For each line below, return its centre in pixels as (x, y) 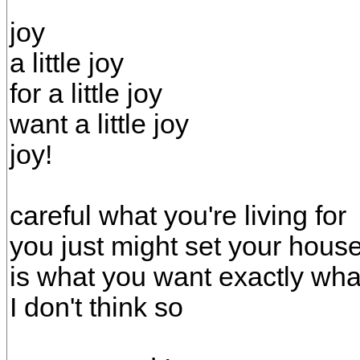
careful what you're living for (178, 216)
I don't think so (96, 307)
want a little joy (99, 124)
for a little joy (86, 94)
